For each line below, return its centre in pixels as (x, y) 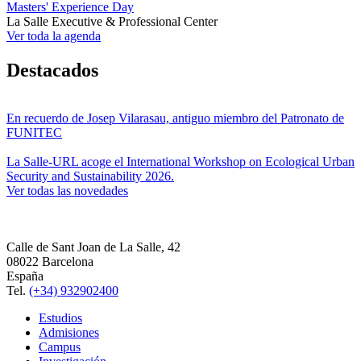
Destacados (52, 70)
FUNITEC (34, 133)
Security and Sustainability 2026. (90, 176)
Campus (60, 347)
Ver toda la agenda (54, 35)
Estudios (60, 318)
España (25, 276)
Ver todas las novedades (67, 191)
